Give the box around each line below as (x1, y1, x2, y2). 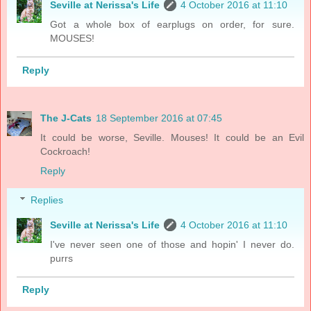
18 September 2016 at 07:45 (96, 112, 222, 124)
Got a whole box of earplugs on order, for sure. (50, 19, 294, 31)
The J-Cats (40, 112, 92, 124)
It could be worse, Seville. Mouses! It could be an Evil (40, 132, 304, 144)
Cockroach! (40, 146, 90, 158)
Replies (31, 194, 64, 206)
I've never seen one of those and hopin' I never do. (50, 239, 294, 251)
